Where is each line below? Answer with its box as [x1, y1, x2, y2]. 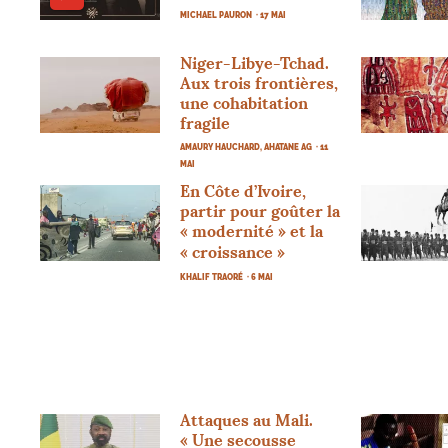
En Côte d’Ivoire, [180, 180, 307, 201]
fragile [180, 112, 231, 133]
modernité [192, 220, 275, 241]
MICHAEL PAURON [180, 9, 253, 20]
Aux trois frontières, [180, 72, 339, 93]
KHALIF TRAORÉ [180, 271, 244, 282]
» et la [278, 220, 324, 241]
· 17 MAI [256, 9, 287, 20]
